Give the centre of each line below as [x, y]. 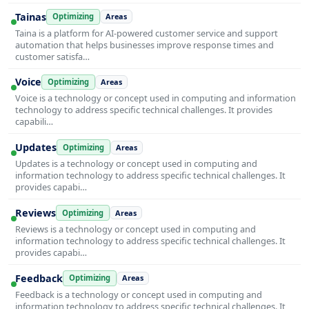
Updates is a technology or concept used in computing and [136, 164]
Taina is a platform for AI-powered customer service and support [147, 33]
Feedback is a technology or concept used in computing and [139, 294]
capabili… [34, 122]
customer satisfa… [52, 56]
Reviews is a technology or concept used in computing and [136, 229]
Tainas [31, 17]
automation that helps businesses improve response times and [144, 44]
